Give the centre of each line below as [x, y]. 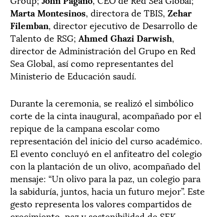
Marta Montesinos [48, 12]
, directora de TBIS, [127, 12]
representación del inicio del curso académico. [106, 140]
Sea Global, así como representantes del [92, 62]
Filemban [29, 25]
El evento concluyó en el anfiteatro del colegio [106, 153]
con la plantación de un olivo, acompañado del [105, 165]
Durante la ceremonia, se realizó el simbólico [102, 102]
